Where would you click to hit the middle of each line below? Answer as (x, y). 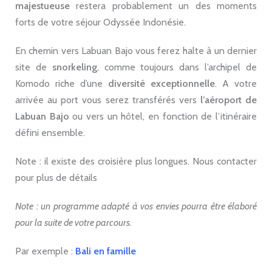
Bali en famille (106, 251)
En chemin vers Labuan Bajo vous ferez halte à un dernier (136, 50)
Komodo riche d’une (62, 83)
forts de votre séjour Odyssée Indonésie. (100, 22)
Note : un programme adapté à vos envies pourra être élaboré (136, 206)
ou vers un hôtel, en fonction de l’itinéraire (163, 116)
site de (34, 67)
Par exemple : (45, 251)
